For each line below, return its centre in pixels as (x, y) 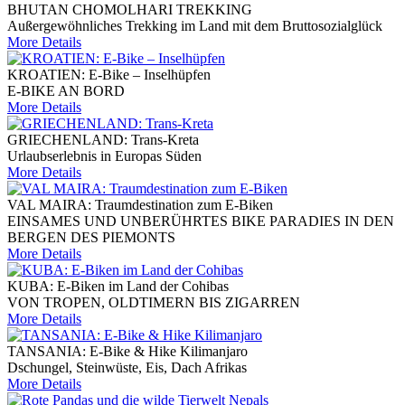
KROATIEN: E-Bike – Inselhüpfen (109, 75)
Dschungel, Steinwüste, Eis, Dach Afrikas (127, 368)
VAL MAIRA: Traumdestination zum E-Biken (140, 205)
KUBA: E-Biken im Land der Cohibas (118, 287)
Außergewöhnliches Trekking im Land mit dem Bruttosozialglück (195, 26)
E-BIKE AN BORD (66, 91)
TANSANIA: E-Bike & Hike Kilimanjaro (127, 352)
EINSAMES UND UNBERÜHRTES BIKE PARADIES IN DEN (201, 221)
